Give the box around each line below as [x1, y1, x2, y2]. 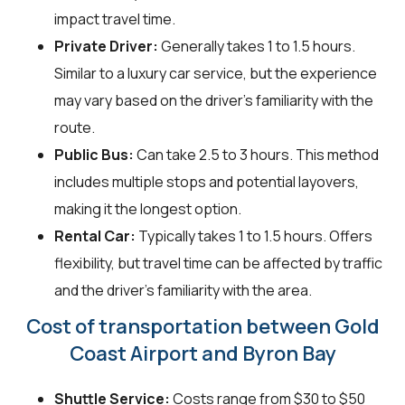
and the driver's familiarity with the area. [54, 280, 312, 301]
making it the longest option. [54, 199, 241, 220]
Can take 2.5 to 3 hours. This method [134, 145, 379, 165]
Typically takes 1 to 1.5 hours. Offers [136, 226, 372, 247]
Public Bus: [54, 145, 134, 165]
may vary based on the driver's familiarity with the [54, 90, 373, 111]
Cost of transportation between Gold [25, 313, 380, 341]
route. [54, 118, 95, 138]
